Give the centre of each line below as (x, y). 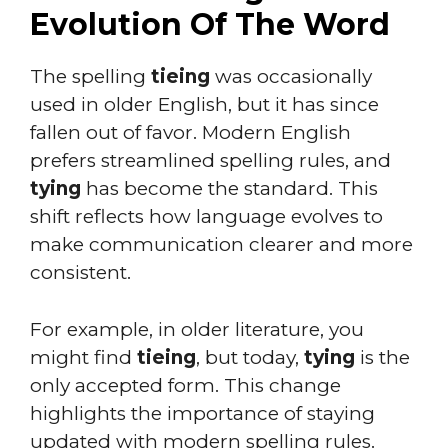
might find (83, 357)
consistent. (80, 272)
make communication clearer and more (221, 244)
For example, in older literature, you (197, 329)
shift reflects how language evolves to (206, 216)
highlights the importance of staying (202, 413)
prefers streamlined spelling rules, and (210, 160)
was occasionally (291, 76)
